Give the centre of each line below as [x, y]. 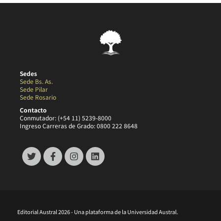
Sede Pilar [34, 89]
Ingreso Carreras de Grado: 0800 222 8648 [79, 126]
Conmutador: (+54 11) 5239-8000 [66, 118]
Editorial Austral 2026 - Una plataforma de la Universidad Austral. [98, 212]
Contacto [33, 110]
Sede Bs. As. [36, 81]
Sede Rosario [38, 97]
